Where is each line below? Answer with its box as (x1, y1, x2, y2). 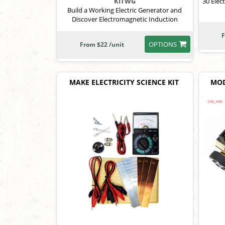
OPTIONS (148, 40, 177, 49)
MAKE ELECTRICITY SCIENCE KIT (69, 77, 179, 87)
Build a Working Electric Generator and (67, 6, 182, 15)
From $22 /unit (79, 40, 124, 49)
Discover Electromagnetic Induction (71, 15, 178, 24)
